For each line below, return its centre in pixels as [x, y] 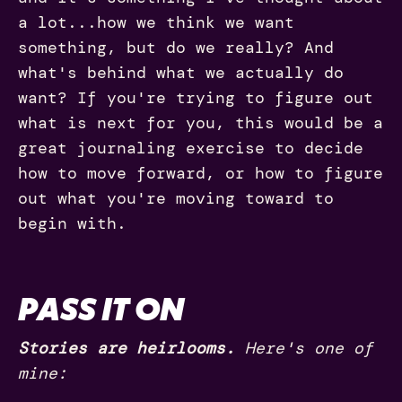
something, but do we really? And [176, 47]
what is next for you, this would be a [201, 122]
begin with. [72, 223]
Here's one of [309, 348]
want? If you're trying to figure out [196, 97]
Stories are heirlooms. [131, 348]
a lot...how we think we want [156, 22]
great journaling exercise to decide [191, 148]
